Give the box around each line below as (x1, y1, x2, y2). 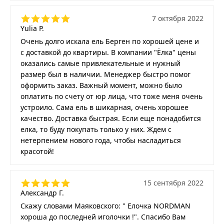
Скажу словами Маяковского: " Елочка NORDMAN (20, 201, 190, 210)
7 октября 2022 (152, 13, 203, 23)
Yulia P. (20, 23, 44, 33)
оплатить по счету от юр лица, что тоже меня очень (20, 91, 202, 101)
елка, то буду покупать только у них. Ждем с (20, 124, 171, 134)
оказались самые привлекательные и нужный (20, 58, 180, 68)
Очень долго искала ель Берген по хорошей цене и (20, 36, 199, 46)
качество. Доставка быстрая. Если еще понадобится (20, 113, 201, 123)
